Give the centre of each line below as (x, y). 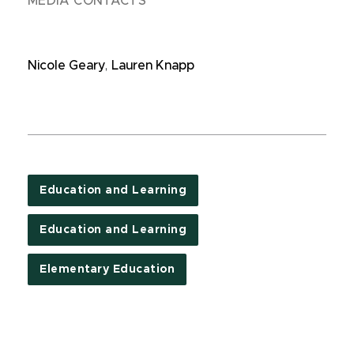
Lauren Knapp (153, 66)
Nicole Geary (66, 66)
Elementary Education (107, 269)
